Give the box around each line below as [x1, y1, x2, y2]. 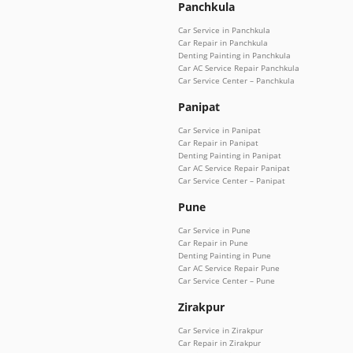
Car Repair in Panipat [178, 136, 258, 148]
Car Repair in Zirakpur [178, 336, 261, 348]
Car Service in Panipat [178, 124, 261, 136]
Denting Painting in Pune [178, 249, 271, 261]
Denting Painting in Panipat [178, 149, 281, 161]
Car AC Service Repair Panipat [178, 162, 290, 173]
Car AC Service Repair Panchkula [178, 61, 299, 73]
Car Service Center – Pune [178, 274, 275, 286]
